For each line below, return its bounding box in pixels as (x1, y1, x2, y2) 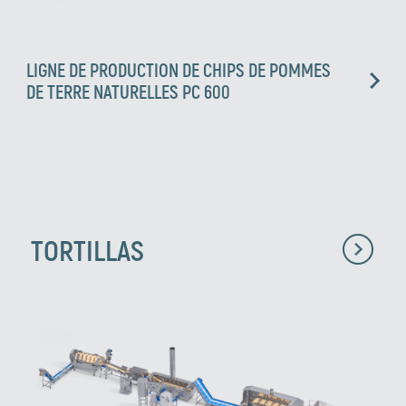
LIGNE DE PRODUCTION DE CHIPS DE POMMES (26, 58, 332, 81)
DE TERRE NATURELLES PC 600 (26, 80, 231, 102)
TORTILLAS (30, 231, 144, 266)
